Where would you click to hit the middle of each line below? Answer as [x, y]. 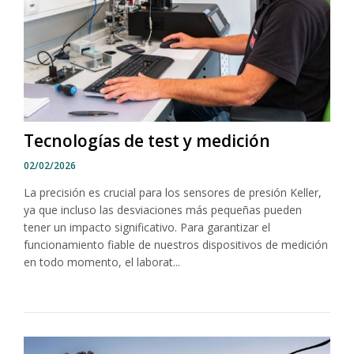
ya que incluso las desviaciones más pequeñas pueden [163, 210]
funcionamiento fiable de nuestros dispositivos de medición [176, 245]
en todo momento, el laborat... [102, 262]
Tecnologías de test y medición [147, 141]
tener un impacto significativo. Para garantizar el [147, 228]
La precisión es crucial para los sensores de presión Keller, [173, 193]
